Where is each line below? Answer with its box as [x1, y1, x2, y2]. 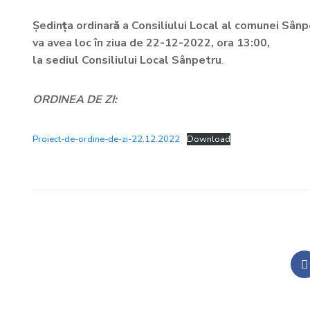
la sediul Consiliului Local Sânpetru [33, 53, 221, 68]
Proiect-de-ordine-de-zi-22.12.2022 [33, 133, 180, 145]
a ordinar [67, 18, 113, 33]
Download [186, 133, 230, 145]
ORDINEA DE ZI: [33, 92, 117, 107]
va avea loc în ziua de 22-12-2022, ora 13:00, [33, 35, 270, 51]
